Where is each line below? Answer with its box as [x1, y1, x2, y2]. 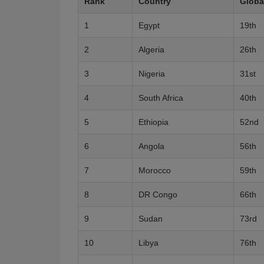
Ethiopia [138, 117, 169, 127]
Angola [138, 141, 164, 151]
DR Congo [138, 190, 177, 199]
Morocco [138, 166, 171, 175]
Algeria [138, 45, 164, 54]
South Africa [138, 93, 183, 103]
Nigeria [138, 69, 165, 78]
